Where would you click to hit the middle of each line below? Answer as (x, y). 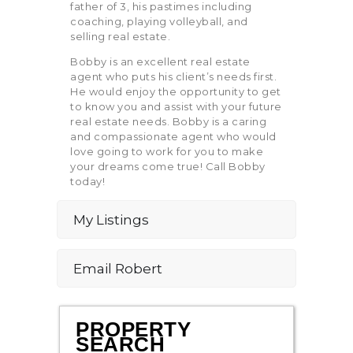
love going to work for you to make (167, 151)
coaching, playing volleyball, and (159, 21)
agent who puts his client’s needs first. (174, 76)
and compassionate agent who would (173, 136)
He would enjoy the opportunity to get (176, 91)
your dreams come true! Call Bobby (168, 166)
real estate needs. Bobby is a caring (169, 121)
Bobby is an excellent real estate (160, 61)
